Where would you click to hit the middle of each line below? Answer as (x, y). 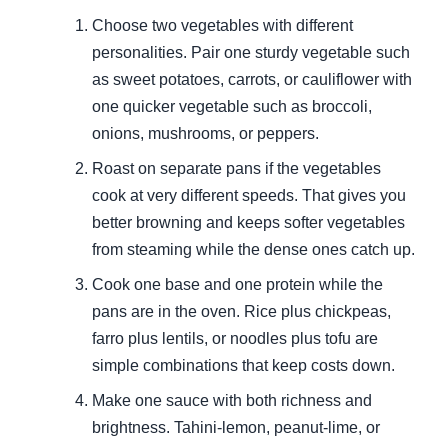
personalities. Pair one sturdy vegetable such (251, 53)
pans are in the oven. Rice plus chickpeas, (241, 312)
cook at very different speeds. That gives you (249, 196)
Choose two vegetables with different (222, 26)
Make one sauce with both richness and (232, 401)
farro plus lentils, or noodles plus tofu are (235, 339)
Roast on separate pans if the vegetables (236, 169)
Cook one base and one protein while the (237, 285)
